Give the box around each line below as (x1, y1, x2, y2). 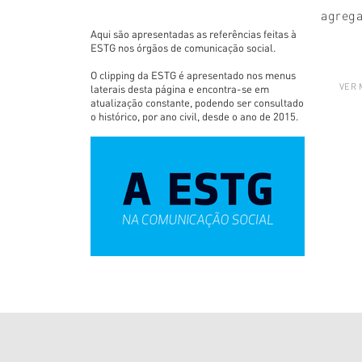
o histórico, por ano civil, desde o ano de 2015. (90, 109, 299, 123)
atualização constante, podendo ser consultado (90, 95, 304, 109)
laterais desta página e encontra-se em (90, 82, 269, 95)
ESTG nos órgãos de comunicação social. (90, 40, 276, 54)
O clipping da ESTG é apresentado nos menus (90, 68, 296, 82)
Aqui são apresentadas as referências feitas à (90, 27, 297, 40)
